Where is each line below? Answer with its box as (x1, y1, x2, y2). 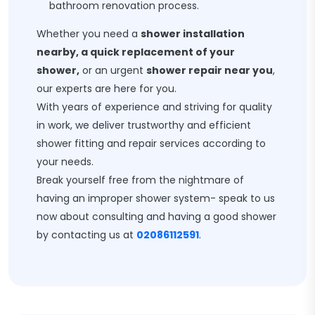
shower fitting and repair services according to (37, 136, 266, 150)
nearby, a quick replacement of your (37, 45, 235, 59)
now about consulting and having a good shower (37, 210, 276, 224)
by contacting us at (37, 228, 136, 242)
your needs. (37, 155, 94, 169)
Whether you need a (37, 27, 141, 41)
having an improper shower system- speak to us (37, 191, 275, 205)
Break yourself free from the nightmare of (37, 173, 244, 187)
